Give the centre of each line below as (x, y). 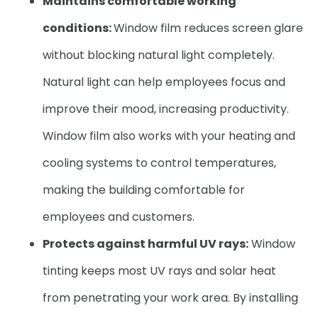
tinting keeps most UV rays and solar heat (159, 271)
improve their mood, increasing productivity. (166, 109)
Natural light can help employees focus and (164, 82)
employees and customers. (119, 217)
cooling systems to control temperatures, (159, 163)
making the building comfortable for (144, 190)
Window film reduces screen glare (208, 28)
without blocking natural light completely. (159, 55)
